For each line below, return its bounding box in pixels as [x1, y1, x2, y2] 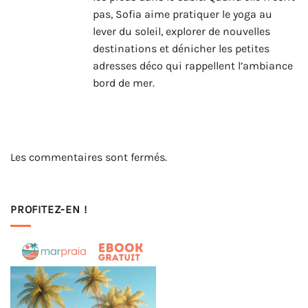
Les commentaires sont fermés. [10, 151, 167, 164]
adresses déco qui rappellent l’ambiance [93, 59, 293, 73]
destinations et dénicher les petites [93, 42, 269, 56]
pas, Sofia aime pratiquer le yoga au [93, 8, 272, 21]
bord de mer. [93, 76, 155, 90]
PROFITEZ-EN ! [10, 202, 87, 216]
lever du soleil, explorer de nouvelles [93, 25, 270, 38]
